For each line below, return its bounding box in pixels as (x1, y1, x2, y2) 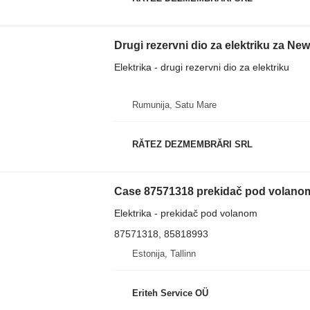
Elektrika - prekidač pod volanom (113, 207, 257, 219)
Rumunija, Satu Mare (131, 99, 217, 110)
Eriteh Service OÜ (131, 288, 208, 299)
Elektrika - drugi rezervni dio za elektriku (113, 61, 289, 73)
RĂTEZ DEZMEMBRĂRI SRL (131, 139, 253, 150)
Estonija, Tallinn (131, 248, 196, 259)
